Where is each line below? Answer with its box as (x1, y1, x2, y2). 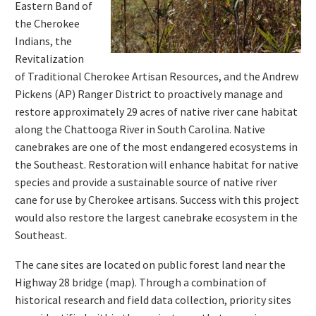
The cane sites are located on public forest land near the (15, 257, 286, 272)
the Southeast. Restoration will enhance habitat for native (15, 157, 298, 171)
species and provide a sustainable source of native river (15, 174, 277, 189)
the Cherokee (15, 16, 80, 30)
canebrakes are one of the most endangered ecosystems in (15, 139, 298, 154)
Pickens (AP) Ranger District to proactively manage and (15, 86, 283, 101)
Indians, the (15, 33, 72, 48)
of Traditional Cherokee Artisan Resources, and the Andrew (15, 68, 298, 83)
